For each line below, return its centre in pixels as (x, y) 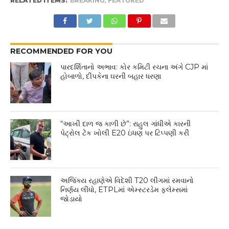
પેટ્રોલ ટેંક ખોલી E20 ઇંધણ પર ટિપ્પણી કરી (125, 133)
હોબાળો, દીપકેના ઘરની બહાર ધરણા (111, 76)
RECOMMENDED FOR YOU (61, 51)
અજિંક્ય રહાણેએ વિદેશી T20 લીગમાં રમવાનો (127, 180)
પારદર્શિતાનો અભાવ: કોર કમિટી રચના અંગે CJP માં (134, 67)
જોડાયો (72, 199)
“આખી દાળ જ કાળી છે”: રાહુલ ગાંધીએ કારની (126, 124)
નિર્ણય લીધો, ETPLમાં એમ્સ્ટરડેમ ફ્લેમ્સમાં (124, 190)
